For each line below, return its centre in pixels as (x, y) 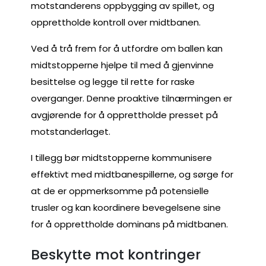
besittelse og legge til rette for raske (113, 81)
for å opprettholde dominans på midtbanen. (129, 224)
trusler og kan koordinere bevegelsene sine (126, 207)
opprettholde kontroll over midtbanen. (116, 22)
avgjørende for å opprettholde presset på (124, 115)
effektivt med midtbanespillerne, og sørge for (132, 174)
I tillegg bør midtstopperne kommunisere (121, 157)
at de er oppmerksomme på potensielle (120, 191)
